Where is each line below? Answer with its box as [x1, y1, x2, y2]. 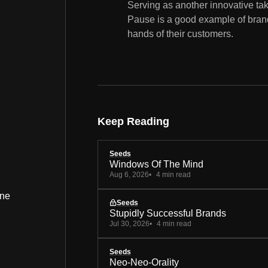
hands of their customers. [127, 28, 233, 39]
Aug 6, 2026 [109, 170, 149, 179]
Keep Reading [98, 115, 169, 127]
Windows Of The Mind [109, 159, 203, 169]
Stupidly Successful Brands [109, 208, 226, 218]
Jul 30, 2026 [109, 219, 150, 228]
